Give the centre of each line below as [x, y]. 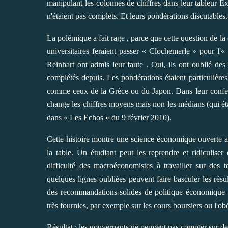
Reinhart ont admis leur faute [95, 65]
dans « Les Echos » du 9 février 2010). [109, 118]
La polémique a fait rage [86, 38]
